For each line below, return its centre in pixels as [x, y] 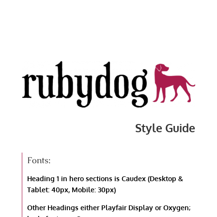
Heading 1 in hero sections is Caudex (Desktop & [105, 178]
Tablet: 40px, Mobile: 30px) [71, 189]
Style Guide [165, 127]
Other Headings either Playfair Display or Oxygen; [108, 207]
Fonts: [39, 160]
